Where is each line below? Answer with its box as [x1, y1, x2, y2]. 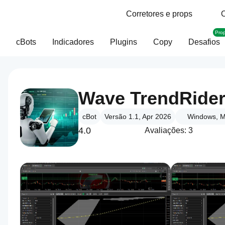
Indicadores [52, 38, 94, 46]
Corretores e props [126, 10, 192, 18]
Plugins [110, 38, 137, 46]
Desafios [188, 38, 220, 46]
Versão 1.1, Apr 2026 [104, 113, 171, 121]
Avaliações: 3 [145, 126, 193, 135]
